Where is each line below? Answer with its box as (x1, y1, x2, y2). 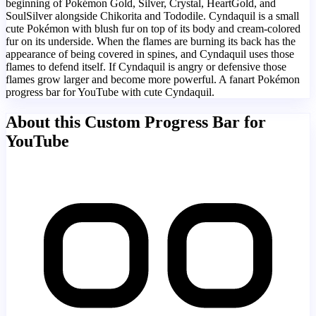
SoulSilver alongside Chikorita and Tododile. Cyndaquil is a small (6, 9, 299, 22)
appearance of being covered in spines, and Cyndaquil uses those (6, 47, 294, 60)
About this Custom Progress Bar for (6, 112, 266, 131)
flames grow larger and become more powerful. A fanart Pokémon (6, 73, 300, 85)
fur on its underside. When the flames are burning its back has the (6, 35, 296, 47)
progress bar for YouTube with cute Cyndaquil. (6, 85, 214, 98)
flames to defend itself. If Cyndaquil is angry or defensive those (6, 60, 286, 73)
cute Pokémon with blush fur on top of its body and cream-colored (6, 22, 300, 35)
